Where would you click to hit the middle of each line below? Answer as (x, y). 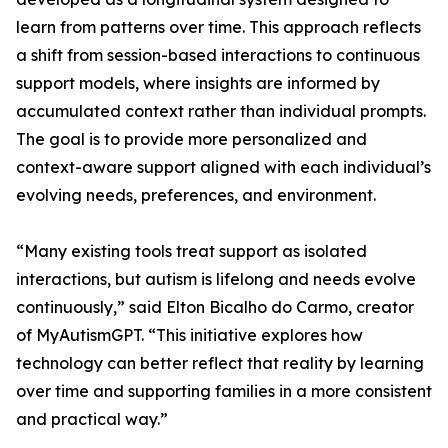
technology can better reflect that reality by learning (220, 363)
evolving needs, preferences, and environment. (196, 195)
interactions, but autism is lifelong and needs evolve (216, 279)
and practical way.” (92, 419)
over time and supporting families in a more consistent (224, 391)
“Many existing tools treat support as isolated (191, 251)
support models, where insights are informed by (198, 83)
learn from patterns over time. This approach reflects (218, 27)
